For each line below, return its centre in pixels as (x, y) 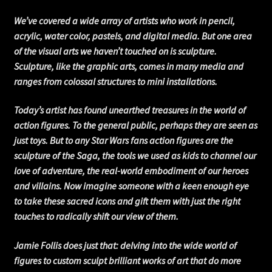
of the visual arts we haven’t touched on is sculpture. (115, 51)
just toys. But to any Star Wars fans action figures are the (123, 141)
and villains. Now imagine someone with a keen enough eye (131, 186)
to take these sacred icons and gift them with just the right (127, 201)
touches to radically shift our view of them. (96, 216)
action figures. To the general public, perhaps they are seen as (135, 125)
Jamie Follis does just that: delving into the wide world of (125, 245)
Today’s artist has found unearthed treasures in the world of (130, 110)
